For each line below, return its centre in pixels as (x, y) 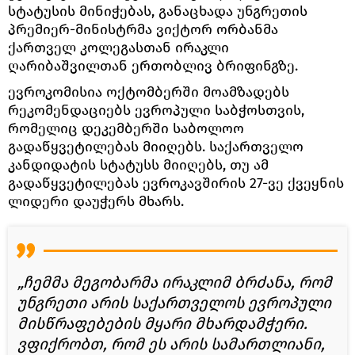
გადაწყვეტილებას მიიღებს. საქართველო (156, 146)
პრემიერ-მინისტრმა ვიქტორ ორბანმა (143, 29)
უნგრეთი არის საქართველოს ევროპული (174, 302)
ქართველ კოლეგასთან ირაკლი (118, 47)
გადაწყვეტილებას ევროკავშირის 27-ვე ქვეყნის (176, 183)
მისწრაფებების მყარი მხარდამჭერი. (162, 323)
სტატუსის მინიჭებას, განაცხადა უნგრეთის (158, 11)
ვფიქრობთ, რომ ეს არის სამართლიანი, (171, 344)
